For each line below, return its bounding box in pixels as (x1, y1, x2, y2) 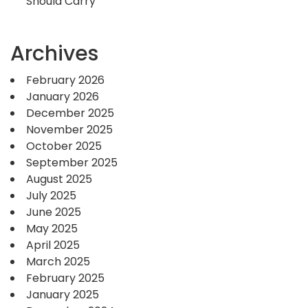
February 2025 (26, 270, 104, 287)
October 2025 (26, 138, 102, 155)
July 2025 (26, 188, 76, 204)
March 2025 (26, 254, 90, 270)
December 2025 (26, 105, 114, 122)
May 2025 (26, 221, 78, 237)
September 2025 (26, 155, 118, 171)
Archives (10, 39, 98, 69)
